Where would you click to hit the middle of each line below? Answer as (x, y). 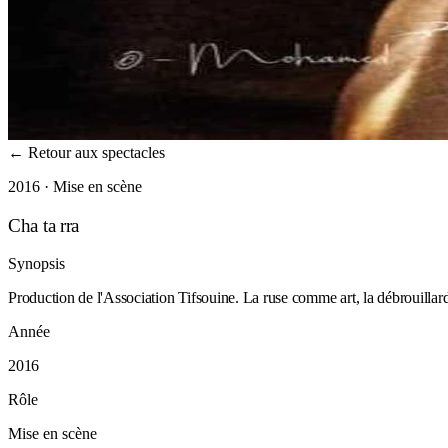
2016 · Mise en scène (75, 186)
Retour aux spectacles (94, 152)
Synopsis (36, 264)
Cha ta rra (44, 225)
